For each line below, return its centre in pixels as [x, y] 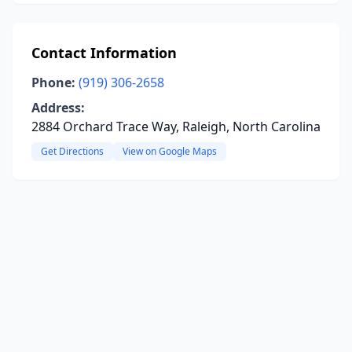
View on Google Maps [170, 151]
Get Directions [72, 151]
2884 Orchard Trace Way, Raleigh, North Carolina [176, 126]
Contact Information [104, 53]
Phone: [53, 82]
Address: [58, 108]
